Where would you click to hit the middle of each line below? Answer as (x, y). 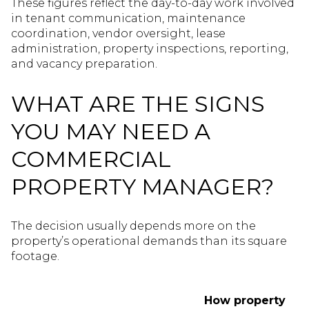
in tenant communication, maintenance (128, 19)
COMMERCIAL (91, 159)
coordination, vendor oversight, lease (118, 34)
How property (245, 301)
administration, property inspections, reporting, (150, 49)
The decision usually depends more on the (133, 226)
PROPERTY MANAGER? (142, 186)
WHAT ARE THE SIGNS (138, 103)
